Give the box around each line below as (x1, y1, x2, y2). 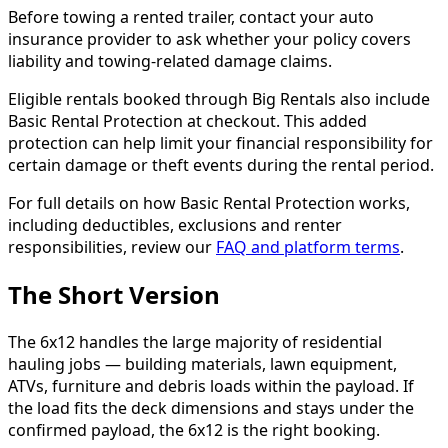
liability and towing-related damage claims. (8, 49, 332, 72)
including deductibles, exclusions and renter (8, 213, 342, 236)
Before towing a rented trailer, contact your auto (8, 5, 374, 28)
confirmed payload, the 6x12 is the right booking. (8, 418, 380, 441)
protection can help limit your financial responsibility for (8, 131, 433, 154)
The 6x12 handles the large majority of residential (8, 330, 382, 353)
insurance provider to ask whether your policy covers (8, 27, 411, 50)
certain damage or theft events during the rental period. (8, 153, 434, 176)
